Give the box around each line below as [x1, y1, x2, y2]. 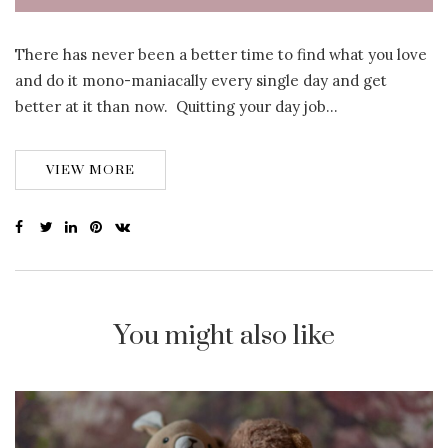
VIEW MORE [46, 161, 135, 178]
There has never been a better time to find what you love [15, 44, 427, 64]
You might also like [113, 318, 335, 353]
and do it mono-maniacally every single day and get [15, 70, 387, 90]
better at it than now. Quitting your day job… [15, 96, 338, 116]
